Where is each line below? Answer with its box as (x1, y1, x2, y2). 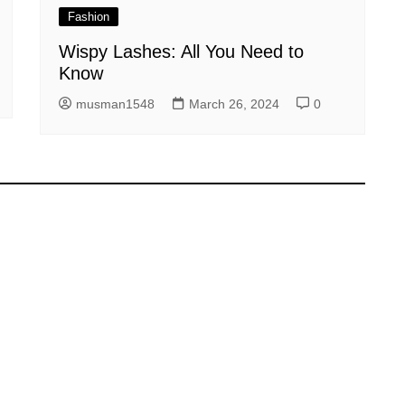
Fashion (68, 10, 109, 24)
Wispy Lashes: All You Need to (59, 42, 304, 61)
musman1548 (76, 97, 155, 111)
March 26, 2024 (189, 97, 279, 111)
